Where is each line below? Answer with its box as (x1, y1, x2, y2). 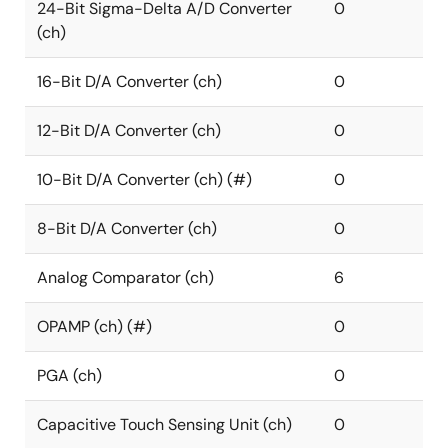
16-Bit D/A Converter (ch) (37, 71, 222, 92)
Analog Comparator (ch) (37, 267, 214, 288)
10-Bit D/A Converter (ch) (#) (37, 169, 252, 190)
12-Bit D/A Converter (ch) (37, 120, 221, 141)
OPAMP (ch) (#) (37, 316, 152, 337)
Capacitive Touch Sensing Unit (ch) (37, 414, 292, 435)
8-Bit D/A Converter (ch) (37, 218, 217, 239)
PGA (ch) (37, 365, 102, 386)
